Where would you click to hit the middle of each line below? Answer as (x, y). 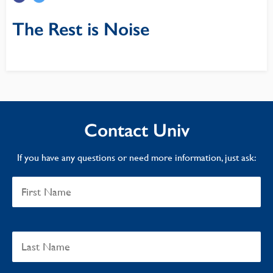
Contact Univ (136, 130)
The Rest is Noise (81, 29)
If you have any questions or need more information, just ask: (136, 158)
